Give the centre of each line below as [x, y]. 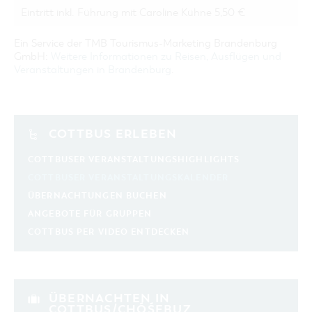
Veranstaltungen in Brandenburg [93, 70]
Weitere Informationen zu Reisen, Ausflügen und [166, 56]
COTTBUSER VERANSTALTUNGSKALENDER [128, 178]
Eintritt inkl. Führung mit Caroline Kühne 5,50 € [133, 13]
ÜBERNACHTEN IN [110, 298]
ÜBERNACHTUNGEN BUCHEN [97, 196]
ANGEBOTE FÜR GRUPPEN [90, 214]
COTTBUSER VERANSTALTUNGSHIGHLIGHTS [134, 159]
